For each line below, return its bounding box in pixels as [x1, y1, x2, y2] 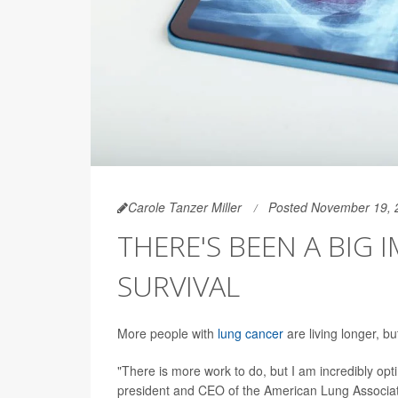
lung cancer [218, 324, 283, 342]
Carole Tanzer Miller [128, 198, 242, 216]
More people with [117, 324, 218, 342]
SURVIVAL [117, 267, 240, 305]
